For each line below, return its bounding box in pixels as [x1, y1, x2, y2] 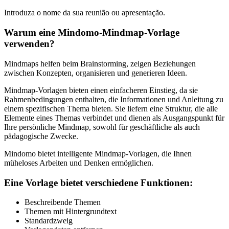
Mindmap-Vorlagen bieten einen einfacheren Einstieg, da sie [4, 85, 198, 95]
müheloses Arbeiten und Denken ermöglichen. [4, 158, 153, 167]
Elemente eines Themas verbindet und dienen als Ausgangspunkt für [4, 113, 224, 122]
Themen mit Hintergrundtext [25, 207, 117, 216]
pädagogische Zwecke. [4, 131, 78, 141]
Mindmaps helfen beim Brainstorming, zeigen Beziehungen [4, 59, 196, 68]
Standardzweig [25, 216, 73, 225]
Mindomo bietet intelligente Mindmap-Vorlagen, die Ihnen [4, 149, 192, 158]
